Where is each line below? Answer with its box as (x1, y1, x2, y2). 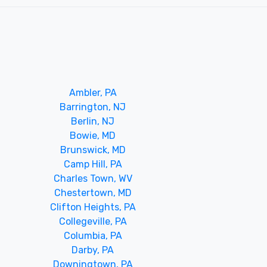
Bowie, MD (70, 129, 116, 141)
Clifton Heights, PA (49, 201, 136, 213)
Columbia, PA (63, 229, 122, 241)
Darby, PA (72, 244, 114, 256)
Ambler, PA (69, 86, 117, 98)
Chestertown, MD (54, 187, 132, 198)
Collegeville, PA (58, 215, 127, 227)
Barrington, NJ (60, 101, 126, 113)
